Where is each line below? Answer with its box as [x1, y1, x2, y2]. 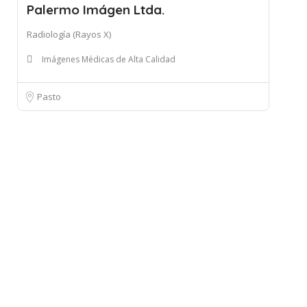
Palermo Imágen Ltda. [27, 1, 164, 18]
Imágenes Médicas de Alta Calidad [42, 53, 175, 65]
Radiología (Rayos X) [27, 28, 111, 40]
